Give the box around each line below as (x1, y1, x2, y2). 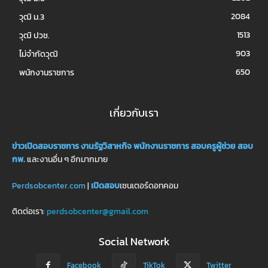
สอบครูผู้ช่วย (191, 140, 236, 153)
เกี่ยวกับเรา (109, 105, 159, 121)
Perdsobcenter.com (12, 179, 86, 193)
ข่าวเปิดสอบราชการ (12, 140, 79, 153)
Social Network (98, 233, 170, 250)
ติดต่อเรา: (12, 205, 47, 218)
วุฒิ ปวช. (19, 29, 50, 42)
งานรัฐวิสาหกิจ (81, 140, 132, 153)
